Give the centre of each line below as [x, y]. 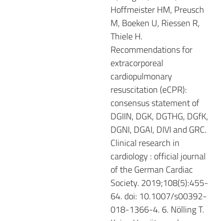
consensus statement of [155, 103]
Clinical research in [145, 143]
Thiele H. [127, 36]
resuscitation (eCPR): [149, 89]
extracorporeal [137, 63]
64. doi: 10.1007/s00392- [159, 196]
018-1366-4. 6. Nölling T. [157, 209]
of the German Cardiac [152, 169]
